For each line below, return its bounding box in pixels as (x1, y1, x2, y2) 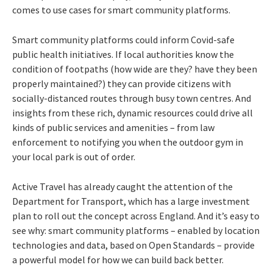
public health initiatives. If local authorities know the (12, 48, 234, 60)
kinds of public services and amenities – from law (12, 121, 214, 133)
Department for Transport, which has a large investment (12, 194, 250, 207)
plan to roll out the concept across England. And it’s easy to (12, 209, 260, 222)
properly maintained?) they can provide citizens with (12, 77, 231, 90)
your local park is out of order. (12, 150, 135, 163)
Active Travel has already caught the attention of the (12, 180, 233, 193)
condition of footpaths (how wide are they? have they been (12, 62, 257, 75)
